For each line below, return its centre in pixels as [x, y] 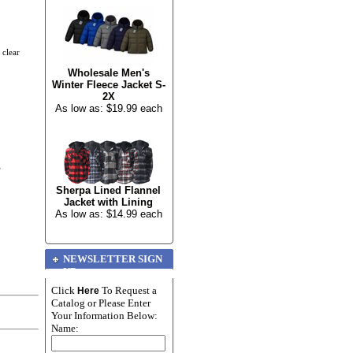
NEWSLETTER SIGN [113, 259]
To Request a [128, 290]
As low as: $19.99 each [108, 108]
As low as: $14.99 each [108, 214]
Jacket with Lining [108, 202]
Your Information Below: [104, 316]
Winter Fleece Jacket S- [108, 85]
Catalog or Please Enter [101, 303]
